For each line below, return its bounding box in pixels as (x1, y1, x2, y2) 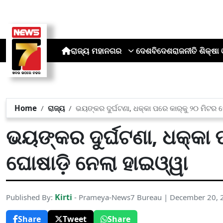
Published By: (6, 192, 55, 202)
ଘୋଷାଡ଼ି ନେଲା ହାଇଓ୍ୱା (6, 149, 188, 176)
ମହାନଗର (91, 45, 121, 56)
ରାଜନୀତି (172, 45, 197, 56)
